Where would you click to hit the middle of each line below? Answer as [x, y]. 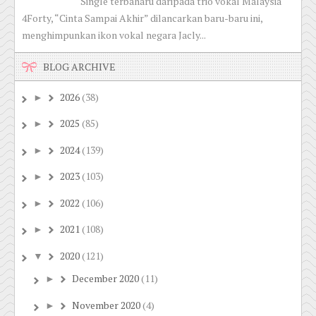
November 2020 [106, 305]
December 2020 [105, 279]
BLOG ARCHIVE [79, 67]
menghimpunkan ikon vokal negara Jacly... [114, 35]
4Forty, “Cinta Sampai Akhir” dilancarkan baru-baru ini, [143, 18]
